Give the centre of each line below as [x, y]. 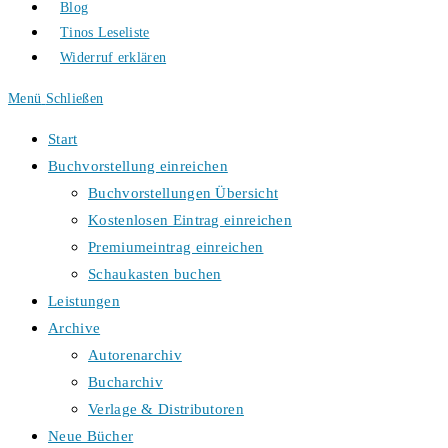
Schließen [74, 98]
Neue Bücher [91, 436]
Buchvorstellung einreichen [138, 166]
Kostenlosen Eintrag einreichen [190, 220]
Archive [74, 328]
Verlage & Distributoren [166, 409]
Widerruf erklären [113, 57]
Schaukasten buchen [155, 274]
